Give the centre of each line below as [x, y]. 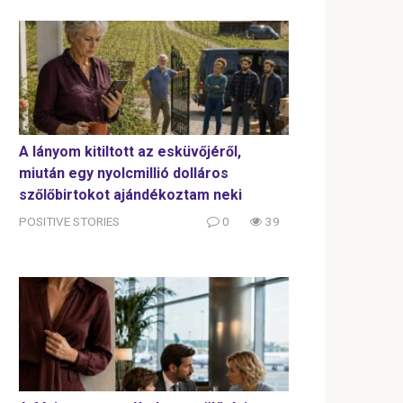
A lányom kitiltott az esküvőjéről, [130, 152]
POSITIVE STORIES [69, 222]
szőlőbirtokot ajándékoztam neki [130, 195]
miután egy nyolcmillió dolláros [124, 174]
